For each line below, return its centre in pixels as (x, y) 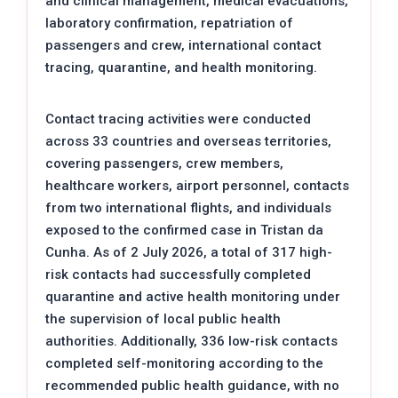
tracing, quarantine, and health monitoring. (181, 67)
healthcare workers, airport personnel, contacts (197, 185)
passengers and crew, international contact (183, 45)
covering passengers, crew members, (164, 163)
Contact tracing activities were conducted (178, 119)
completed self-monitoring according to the (184, 363)
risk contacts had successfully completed (178, 274)
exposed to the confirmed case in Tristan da (184, 230)
